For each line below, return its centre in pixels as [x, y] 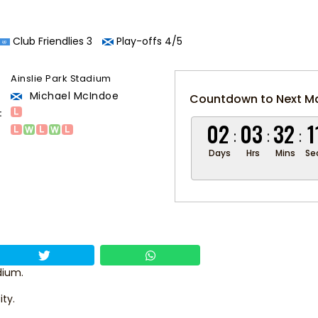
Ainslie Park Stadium [61, 78]
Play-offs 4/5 [148, 41]
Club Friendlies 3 [51, 41]
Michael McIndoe [73, 96]
